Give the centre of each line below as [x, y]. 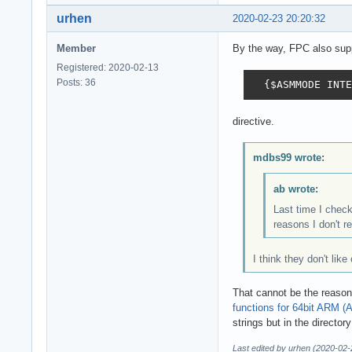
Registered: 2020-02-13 [108, 67]
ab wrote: [295, 189]
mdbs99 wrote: [288, 158]
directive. [253, 121]
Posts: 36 [76, 82]
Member [76, 48]
